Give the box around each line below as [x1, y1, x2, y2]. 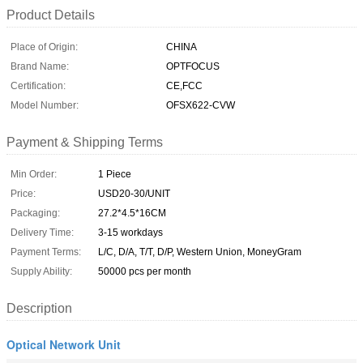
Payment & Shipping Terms [6, 135, 163, 149]
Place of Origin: [11, 41, 78, 53]
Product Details [6, 7, 95, 22]
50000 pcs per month [98, 265, 191, 277]
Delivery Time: [11, 226, 74, 238]
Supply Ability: [11, 265, 72, 277]
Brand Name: [11, 60, 69, 72]
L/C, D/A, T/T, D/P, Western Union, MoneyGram [98, 246, 301, 258]
